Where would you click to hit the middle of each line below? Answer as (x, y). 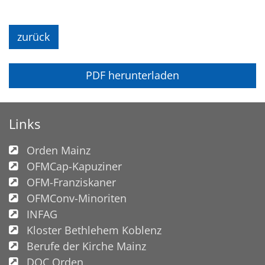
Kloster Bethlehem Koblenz (94, 230)
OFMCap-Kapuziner (74, 166)
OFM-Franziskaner (71, 182)
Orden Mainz (59, 150)
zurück (34, 37)
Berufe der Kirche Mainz (86, 246)
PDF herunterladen (132, 75)
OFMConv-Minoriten (77, 198)
